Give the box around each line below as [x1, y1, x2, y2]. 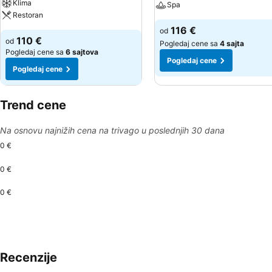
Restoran [13, 10, 43, 19]
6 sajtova [66, 47, 98, 56]
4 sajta [220, 39, 244, 48]
